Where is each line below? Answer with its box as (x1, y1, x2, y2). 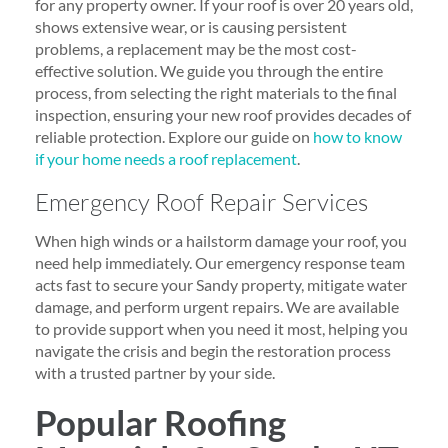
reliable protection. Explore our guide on (35, 126, 313, 146)
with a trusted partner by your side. (35, 362, 275, 382)
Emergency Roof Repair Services (35, 186, 368, 217)
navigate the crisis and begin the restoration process (35, 340, 391, 360)
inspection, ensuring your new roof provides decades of (35, 104, 411, 124)
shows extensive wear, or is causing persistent (35, 16, 347, 36)
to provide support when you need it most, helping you (35, 318, 408, 338)
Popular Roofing (35, 400, 286, 443)
